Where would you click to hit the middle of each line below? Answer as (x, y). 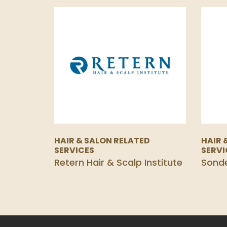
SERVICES (74, 150)
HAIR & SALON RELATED (102, 141)
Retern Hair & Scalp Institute (118, 162)
